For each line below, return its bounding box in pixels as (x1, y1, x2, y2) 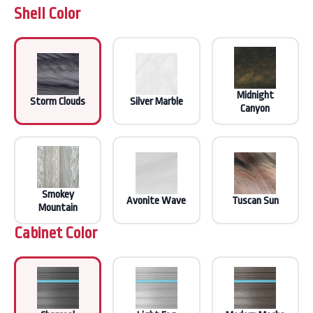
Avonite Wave (126, 195, 187, 208)
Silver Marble (129, 96, 183, 108)
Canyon (240, 102, 270, 115)
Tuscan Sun (231, 195, 279, 208)
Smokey (41, 188, 74, 201)
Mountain (38, 201, 78, 214)
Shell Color (14, 4, 80, 23)
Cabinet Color (14, 224, 97, 242)
